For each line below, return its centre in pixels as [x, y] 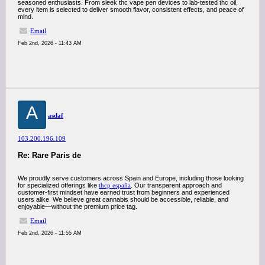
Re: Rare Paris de [49, 155]
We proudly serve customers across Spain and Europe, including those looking [131, 178]
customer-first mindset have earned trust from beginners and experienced [124, 192]
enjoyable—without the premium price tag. [77, 206]
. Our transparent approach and [176, 185]
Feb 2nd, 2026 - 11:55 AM [50, 233]
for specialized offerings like [58, 185]
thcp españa [115, 185]
